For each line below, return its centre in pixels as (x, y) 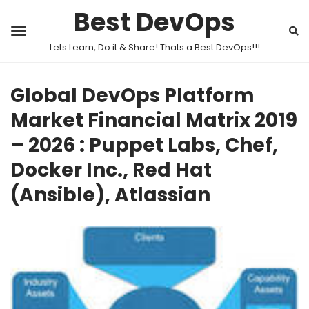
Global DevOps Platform (132, 96)
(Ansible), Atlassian (110, 195)
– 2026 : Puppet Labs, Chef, (144, 145)
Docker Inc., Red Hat (111, 170)
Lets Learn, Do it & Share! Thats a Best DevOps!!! (154, 47)
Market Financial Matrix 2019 (154, 120)
